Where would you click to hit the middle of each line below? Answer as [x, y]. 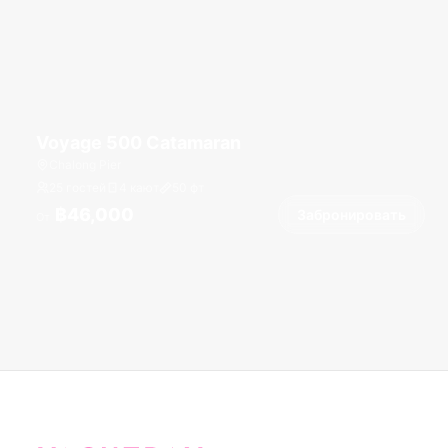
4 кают [139, 187]
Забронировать [352, 214]
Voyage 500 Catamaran [138, 142]
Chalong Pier [85, 164]
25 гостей [77, 187]
